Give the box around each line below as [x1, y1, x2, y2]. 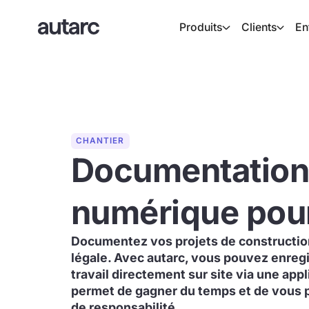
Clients [241, 20, 277, 34]
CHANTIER [76, 136, 125, 146]
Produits [179, 20, 223, 34]
